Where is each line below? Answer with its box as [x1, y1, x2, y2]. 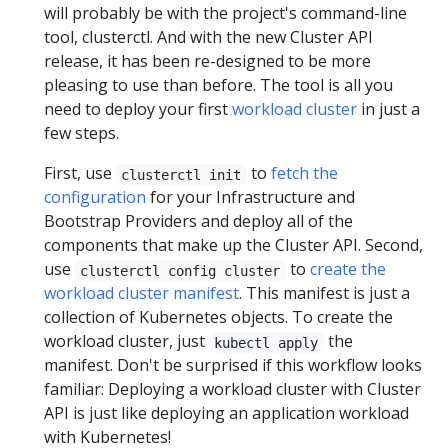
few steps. [44, 122, 119, 145]
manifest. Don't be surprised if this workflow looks [44, 354, 422, 377]
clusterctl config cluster [80, 262, 281, 279]
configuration [44, 186, 146, 209]
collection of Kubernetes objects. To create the [44, 306, 393, 329]
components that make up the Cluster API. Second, [44, 234, 423, 257]
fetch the [270, 162, 338, 185]
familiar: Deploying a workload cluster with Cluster [44, 378, 421, 401]
